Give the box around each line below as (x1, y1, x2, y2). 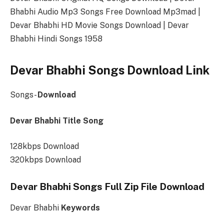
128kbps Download (10, 141, 79, 151)
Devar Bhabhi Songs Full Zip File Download (10, 181, 204, 192)
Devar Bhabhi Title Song (10, 115, 103, 125)
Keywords (61, 202, 100, 212)
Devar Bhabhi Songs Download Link (10, 63, 209, 77)
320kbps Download (10, 155, 81, 165)
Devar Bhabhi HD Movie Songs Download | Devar (10, 20, 189, 30)
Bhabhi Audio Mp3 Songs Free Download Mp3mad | (10, 7, 200, 17)
